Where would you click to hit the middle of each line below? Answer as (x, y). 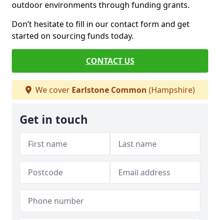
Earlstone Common (109, 90)
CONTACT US (110, 61)
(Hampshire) (171, 90)
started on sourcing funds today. (73, 36)
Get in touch (54, 120)
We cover (52, 90)
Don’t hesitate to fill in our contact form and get (101, 24)
